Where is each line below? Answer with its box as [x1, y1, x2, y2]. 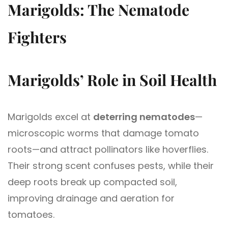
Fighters [8, 27, 67, 48]
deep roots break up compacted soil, [8, 176, 177, 189]
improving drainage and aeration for [8, 192, 175, 205]
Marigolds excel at [8, 110, 93, 124]
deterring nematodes [93, 110, 195, 124]
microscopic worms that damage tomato [8, 127, 199, 140]
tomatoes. [8, 208, 54, 221]
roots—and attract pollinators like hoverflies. [8, 143, 208, 156]
